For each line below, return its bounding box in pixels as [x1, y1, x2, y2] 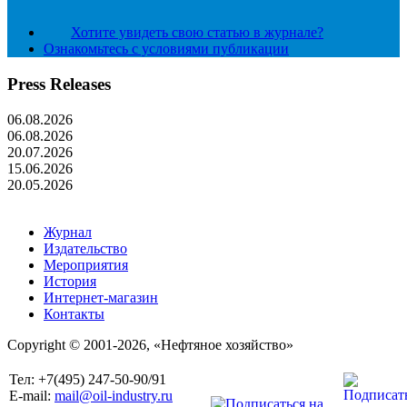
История [44, 273, 96, 289]
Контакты [44, 305, 104, 322]
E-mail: [9, 387, 55, 403]
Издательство [44, 240, 127, 256]
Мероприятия [44, 256, 128, 273]
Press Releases [7, 74, 111, 94]
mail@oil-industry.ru [55, 387, 173, 403]
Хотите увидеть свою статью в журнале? [71, 25, 323, 41]
